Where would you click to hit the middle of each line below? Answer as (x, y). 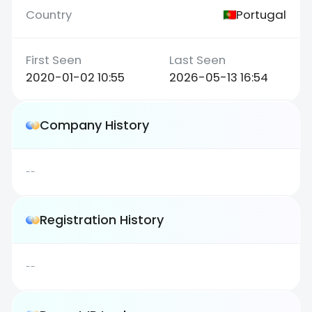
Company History (95, 125)
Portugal (261, 14)
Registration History (102, 220)
